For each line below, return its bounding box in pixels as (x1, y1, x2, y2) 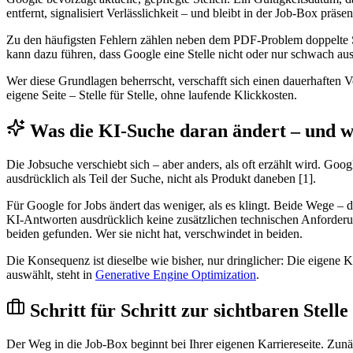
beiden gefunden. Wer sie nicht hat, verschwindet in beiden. (6, 226, 303, 240)
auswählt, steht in (6, 267, 95, 281)
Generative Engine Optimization (95, 267, 256, 281)
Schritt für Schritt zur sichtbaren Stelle (30, 299, 348, 321)
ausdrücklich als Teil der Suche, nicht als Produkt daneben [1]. (6, 171, 316, 185)
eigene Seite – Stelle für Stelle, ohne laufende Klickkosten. (6, 88, 297, 102)
